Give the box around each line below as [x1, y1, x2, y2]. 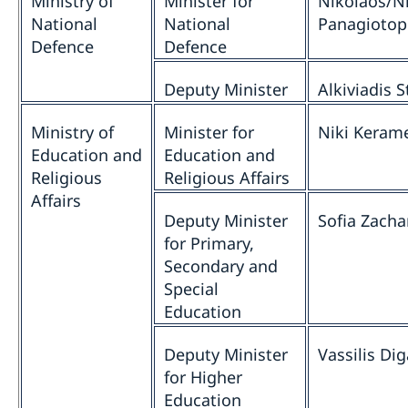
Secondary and [164, 255, 278, 278]
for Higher [164, 366, 242, 389]
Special [164, 278, 219, 301]
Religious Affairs [164, 167, 290, 189]
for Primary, [164, 232, 254, 255]
